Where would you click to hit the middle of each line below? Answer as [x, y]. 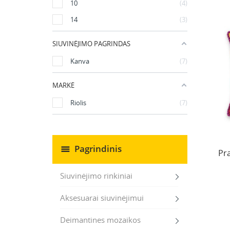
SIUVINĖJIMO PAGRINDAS [91, 44]
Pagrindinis [98, 148]
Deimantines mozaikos [100, 220]
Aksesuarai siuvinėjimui [102, 198]
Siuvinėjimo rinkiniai [96, 176]
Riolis [78, 102]
